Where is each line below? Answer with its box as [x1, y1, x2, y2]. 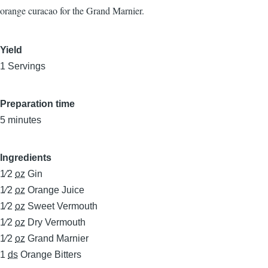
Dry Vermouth [28, 217, 86, 227]
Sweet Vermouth [28, 201, 98, 211]
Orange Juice [28, 185, 84, 195]
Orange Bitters [20, 249, 81, 260]
